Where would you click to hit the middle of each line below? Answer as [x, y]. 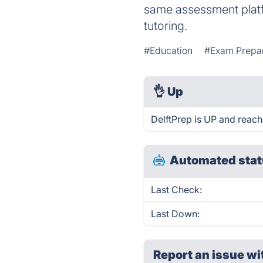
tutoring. [166, 26]
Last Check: [177, 190]
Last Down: [176, 214]
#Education [168, 50]
